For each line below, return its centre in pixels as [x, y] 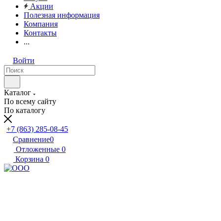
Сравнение [31, 139]
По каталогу [25, 110]
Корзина [29, 159]
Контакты [40, 33]
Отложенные [38, 149]
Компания [41, 24]
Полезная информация [62, 15]
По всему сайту [30, 101]
